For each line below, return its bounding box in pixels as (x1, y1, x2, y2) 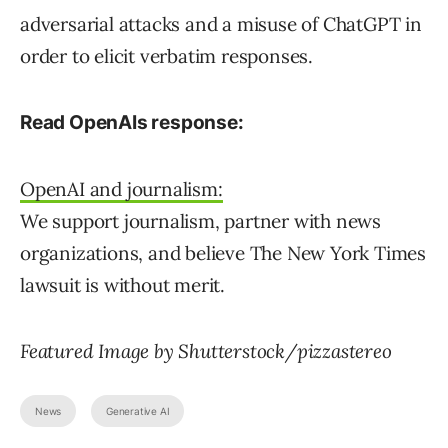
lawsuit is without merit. (20, 272, 226, 297)
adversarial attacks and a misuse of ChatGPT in (20, 11, 422, 36)
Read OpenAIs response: (20, 110, 244, 134)
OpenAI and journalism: (20, 176, 223, 201)
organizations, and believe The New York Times (20, 240, 426, 265)
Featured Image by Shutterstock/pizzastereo (20, 338, 392, 363)
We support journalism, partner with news (20, 208, 381, 233)
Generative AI (106, 404, 170, 417)
